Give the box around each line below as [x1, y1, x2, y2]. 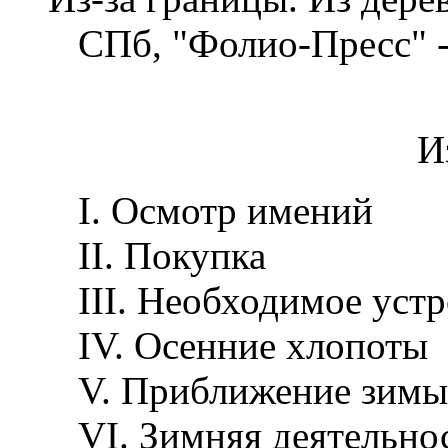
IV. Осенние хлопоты [48, 323, 428, 367]
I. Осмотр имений [48, 188, 373, 232]
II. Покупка [48, 233, 266, 277]
